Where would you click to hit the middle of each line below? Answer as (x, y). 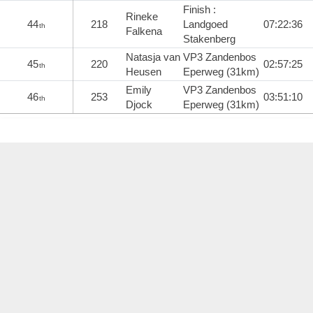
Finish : (199, 10)
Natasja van (153, 57)
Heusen (144, 72)
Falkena (144, 31)
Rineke (142, 17)
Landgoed (205, 24)
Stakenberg (209, 39)
